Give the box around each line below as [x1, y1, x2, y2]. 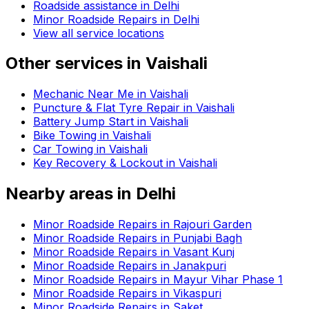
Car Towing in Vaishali [33, 142, 148, 157]
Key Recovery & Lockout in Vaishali [33, 156, 217, 170]
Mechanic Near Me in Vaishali [33, 87, 188, 101]
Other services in [6, 53, 146, 74]
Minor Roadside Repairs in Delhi [33, 12, 199, 26]
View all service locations [33, 26, 164, 40]
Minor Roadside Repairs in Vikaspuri [33, 286, 221, 301]
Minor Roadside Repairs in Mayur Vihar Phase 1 [33, 272, 283, 287]
